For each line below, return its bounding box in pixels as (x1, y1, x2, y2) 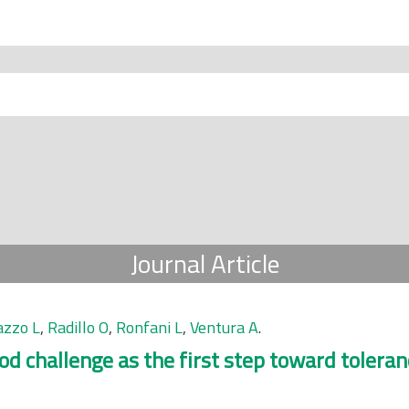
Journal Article (130, 244, 279, 283)
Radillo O (47, 315, 109, 340)
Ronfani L (116, 315, 183, 340)
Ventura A (190, 315, 258, 340)
